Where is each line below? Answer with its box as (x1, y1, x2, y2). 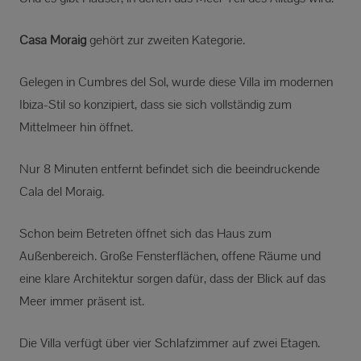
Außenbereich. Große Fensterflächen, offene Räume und (19, 247, 321, 264)
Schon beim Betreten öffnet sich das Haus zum (19, 224, 272, 242)
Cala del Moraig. (19, 182, 104, 200)
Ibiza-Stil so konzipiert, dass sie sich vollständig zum (19, 95, 292, 113)
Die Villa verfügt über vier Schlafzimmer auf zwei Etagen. (19, 334, 320, 351)
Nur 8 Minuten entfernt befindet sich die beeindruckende (19, 160, 320, 177)
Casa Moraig (19, 31, 86, 48)
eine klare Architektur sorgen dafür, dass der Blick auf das (19, 269, 326, 287)
